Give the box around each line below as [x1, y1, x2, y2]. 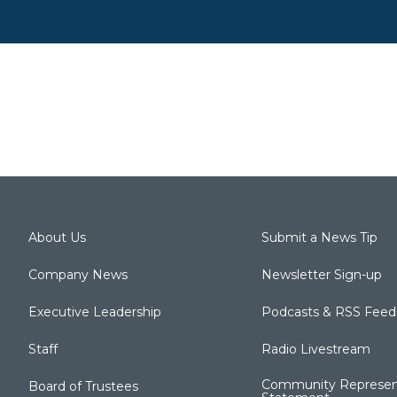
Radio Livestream [261, 340, 370, 357]
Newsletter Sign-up [261, 266, 382, 283]
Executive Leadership [28, 303, 161, 320]
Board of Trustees [28, 378, 138, 394]
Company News [28, 266, 128, 283]
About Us [28, 229, 86, 245]
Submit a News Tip [261, 229, 378, 245]
